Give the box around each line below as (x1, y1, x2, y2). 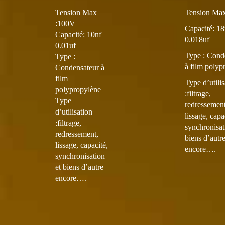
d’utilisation (55, 107, 92, 116)
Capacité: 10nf (55, 30, 101, 39)
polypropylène (55, 85, 101, 94)
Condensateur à (55, 63, 104, 72)
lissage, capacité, (55, 141, 108, 149)
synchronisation (55, 152, 105, 160)
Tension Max (55, 8, 97, 17)
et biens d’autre (55, 163, 103, 171)
